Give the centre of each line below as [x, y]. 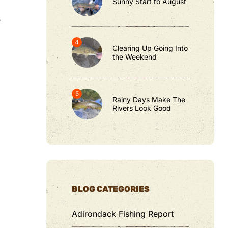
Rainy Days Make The [149, 100]
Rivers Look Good [142, 108]
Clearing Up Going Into [150, 48]
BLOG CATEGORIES [111, 189]
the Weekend [135, 57]
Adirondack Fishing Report [123, 214]
